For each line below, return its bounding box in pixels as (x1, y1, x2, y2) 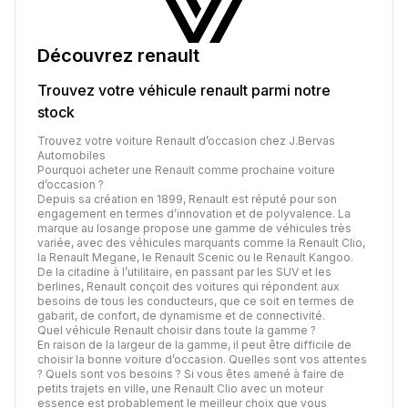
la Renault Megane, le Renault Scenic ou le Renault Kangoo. (37, 250, 353, 264)
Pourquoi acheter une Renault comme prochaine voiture (37, 162, 335, 177)
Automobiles (37, 148, 106, 162)
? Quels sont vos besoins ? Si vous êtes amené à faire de (37, 366, 344, 381)
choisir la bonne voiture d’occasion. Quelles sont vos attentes (37, 352, 367, 366)
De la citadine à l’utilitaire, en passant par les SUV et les (37, 264, 331, 279)
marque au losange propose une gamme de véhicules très (37, 220, 352, 235)
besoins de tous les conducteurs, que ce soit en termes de (37, 293, 354, 308)
